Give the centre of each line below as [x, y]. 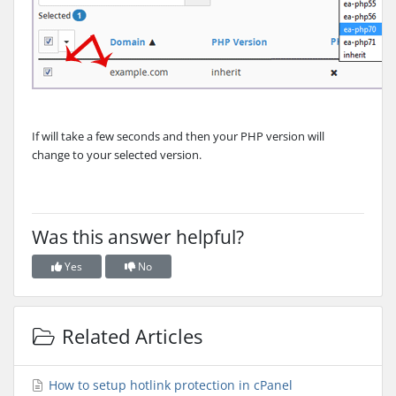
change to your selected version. [117, 155]
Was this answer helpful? [138, 237]
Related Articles [129, 336]
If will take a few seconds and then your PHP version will [178, 137]
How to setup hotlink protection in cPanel [169, 385]
